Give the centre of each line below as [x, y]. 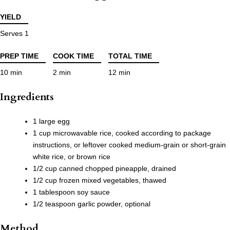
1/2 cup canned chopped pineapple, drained [104, 169]
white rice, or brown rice [72, 157]
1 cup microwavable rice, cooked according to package [122, 133]
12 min [119, 73]
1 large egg [51, 121]
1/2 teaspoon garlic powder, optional [92, 204]
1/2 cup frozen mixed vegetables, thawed [100, 180]
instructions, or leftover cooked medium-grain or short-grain [129, 145]
